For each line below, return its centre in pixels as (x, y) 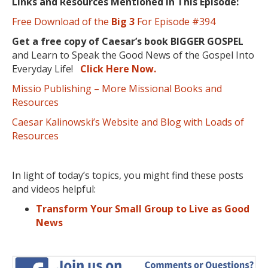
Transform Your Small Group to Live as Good (143, 209)
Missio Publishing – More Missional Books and (117, 89)
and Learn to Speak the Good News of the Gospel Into (133, 55)
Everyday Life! (46, 69)
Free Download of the (62, 22)
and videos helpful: (54, 189)
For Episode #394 (175, 22)
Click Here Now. (118, 69)
